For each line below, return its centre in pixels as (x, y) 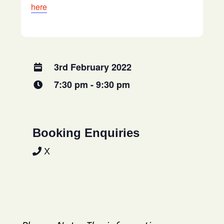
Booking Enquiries (86, 132)
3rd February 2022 (92, 67)
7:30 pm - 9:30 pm (92, 84)
